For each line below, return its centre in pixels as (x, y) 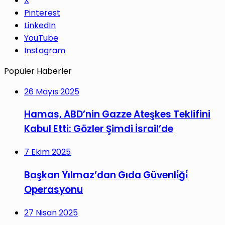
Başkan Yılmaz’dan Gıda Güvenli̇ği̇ (106, 175)
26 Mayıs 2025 (52, 91)
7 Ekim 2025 (47, 152)
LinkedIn (40, 25)
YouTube (41, 38)
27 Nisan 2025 (51, 212)
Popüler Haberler (38, 71)
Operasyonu (53, 189)
